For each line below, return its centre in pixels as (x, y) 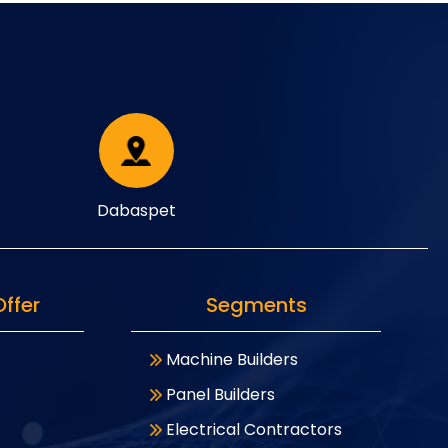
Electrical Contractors (254, 429)
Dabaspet (136, 210)
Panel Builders (221, 394)
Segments (256, 305)
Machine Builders (232, 359)
